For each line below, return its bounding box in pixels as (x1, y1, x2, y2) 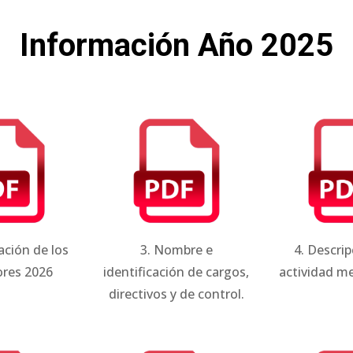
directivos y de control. (108, 284, 244, 303)
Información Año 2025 (20, 26, 333, 64)
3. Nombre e (139, 240, 213, 258)
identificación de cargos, (103, 262, 250, 281)
